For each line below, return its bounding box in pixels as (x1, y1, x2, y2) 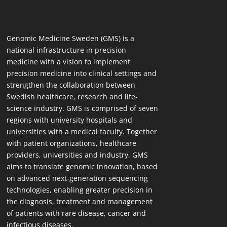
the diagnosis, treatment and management (6, 197, 153, 207)
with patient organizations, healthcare (6, 138, 136, 148)
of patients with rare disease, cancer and (6, 208, 146, 218)
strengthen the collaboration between (6, 80, 135, 90)
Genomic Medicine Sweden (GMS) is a (6, 33, 134, 44)
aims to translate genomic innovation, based (6, 162, 158, 172)
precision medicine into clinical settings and (6, 68, 157, 79)
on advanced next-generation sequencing (6, 173, 148, 183)
